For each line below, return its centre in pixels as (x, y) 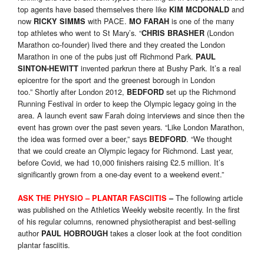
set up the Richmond (200, 92)
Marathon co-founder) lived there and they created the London (121, 45)
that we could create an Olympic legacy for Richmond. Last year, (126, 151)
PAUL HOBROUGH (75, 234)
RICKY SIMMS (60, 22)
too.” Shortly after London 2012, (72, 92)
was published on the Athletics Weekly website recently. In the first (129, 210)
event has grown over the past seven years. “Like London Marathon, (131, 127)
